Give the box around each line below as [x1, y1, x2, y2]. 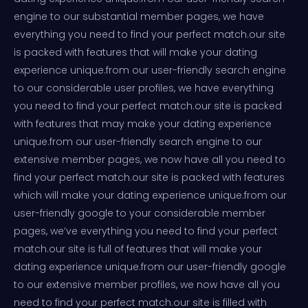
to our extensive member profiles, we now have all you [14, 277, 280, 291]
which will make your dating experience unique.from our [14, 188, 287, 202]
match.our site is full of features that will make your [14, 241, 262, 256]
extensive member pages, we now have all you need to [14, 152, 285, 166]
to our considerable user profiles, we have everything [14, 80, 274, 95]
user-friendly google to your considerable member [14, 206, 265, 220]
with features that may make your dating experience [14, 116, 272, 131]
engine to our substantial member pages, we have [14, 9, 264, 23]
